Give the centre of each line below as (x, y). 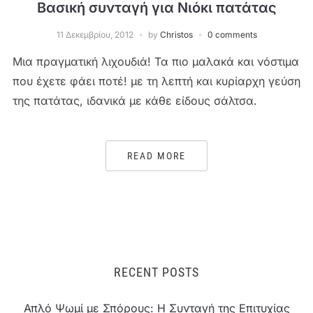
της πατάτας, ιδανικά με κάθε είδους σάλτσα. (134, 100)
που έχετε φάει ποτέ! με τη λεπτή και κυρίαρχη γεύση (156, 81)
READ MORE (156, 155)
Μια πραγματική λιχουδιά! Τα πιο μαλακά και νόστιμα (155, 61)
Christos (176, 34)
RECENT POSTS (156, 272)
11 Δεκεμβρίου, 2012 (95, 34)
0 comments (232, 34)
